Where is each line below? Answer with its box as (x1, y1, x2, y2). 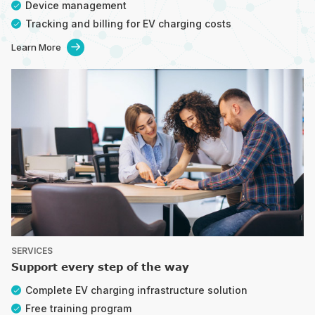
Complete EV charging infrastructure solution (25, 284, 247, 297)
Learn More (11, 41, 61, 53)
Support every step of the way (11, 260, 189, 274)
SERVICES (11, 245, 53, 257)
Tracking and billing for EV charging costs (25, 18, 231, 30)
